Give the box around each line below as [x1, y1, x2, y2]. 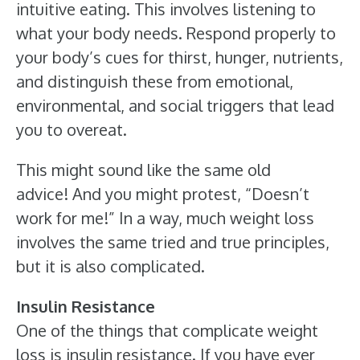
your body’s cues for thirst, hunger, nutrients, [16, 47, 343, 67]
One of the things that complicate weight [16, 320, 318, 341]
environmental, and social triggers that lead [16, 95, 334, 116]
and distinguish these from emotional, [16, 71, 293, 92]
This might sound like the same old [16, 159, 271, 180]
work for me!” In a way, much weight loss [16, 207, 314, 228]
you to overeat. [16, 119, 127, 140]
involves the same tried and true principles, [16, 231, 329, 252]
